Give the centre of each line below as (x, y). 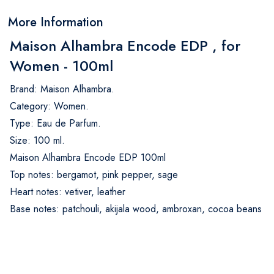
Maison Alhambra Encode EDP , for (125, 45)
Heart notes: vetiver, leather (68, 191)
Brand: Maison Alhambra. (62, 89)
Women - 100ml (61, 65)
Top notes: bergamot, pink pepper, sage (94, 174)
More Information (56, 22)
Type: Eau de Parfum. (55, 123)
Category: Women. (49, 106)
